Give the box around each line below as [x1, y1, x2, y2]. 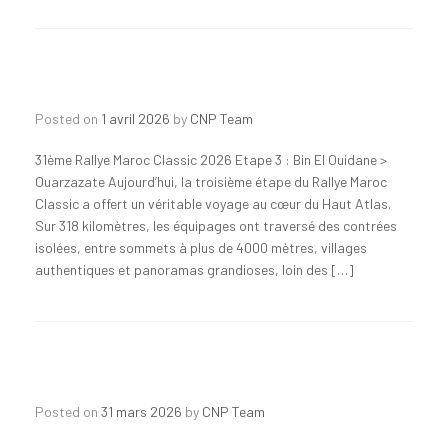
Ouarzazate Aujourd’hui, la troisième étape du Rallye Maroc [35, 172, 387, 190]
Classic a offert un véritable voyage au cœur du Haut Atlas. [35, 194, 391, 212]
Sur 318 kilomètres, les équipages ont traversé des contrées [35, 216, 397, 234]
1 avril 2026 [101, 109, 170, 127]
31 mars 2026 [101, 402, 182, 420]
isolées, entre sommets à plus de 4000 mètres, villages [35, 238, 367, 256]
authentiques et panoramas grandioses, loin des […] [35, 260, 354, 278]
